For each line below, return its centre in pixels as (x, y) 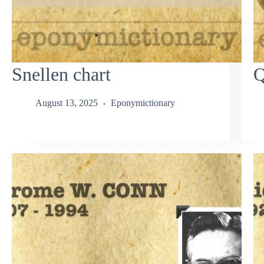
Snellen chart (61, 74)
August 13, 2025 (67, 103)
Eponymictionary (143, 103)
